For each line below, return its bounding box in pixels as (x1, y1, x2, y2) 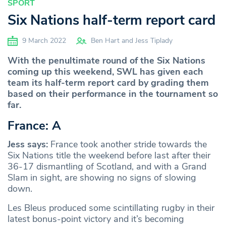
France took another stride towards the (48, 138, 207, 151)
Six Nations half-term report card (8, 11, 215, 30)
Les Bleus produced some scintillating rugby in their (8, 202, 214, 214)
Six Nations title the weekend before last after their (8, 149, 210, 162)
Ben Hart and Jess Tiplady (91, 36, 173, 46)
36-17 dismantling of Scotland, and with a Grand (8, 160, 206, 173)
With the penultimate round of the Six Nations (8, 54, 205, 67)
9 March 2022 (20, 36, 66, 46)
